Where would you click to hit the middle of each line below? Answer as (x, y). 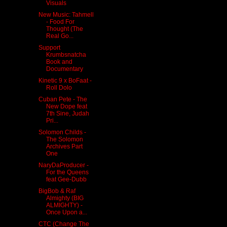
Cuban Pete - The (63, 99)
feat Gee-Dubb (66, 179)
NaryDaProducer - (63, 165)
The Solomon (64, 139)
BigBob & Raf (57, 191)
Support (49, 47)
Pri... (52, 120)
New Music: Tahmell (66, 14)
